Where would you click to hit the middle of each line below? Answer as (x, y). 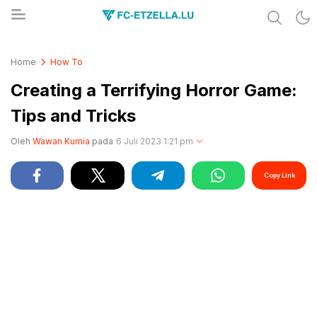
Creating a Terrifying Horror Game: (154, 90)
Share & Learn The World (94, 46)
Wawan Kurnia (61, 141)
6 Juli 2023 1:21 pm (155, 141)
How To (67, 62)
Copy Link (279, 175)
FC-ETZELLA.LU (71, 54)
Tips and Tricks (73, 116)
